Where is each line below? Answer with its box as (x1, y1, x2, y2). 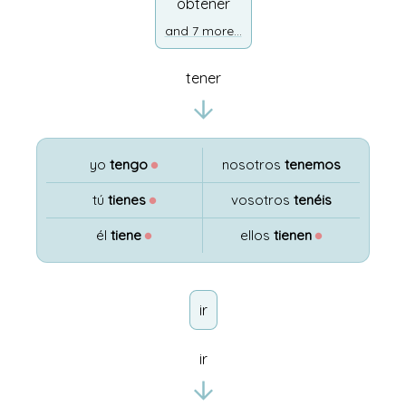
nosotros (221, 156, 285, 173)
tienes (107, 191, 146, 208)
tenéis (293, 191, 332, 208)
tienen (273, 227, 312, 244)
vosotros (230, 191, 294, 208)
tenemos (284, 156, 341, 173)
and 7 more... (164, 23, 242, 39)
